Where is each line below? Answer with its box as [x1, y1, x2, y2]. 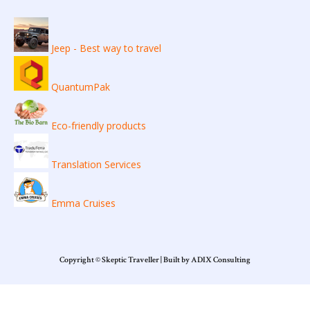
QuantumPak [51, 80, 110, 94]
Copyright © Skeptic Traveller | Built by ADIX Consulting [60, 255, 250, 266]
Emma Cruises [51, 197, 116, 210]
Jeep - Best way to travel [51, 42, 161, 55]
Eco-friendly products [51, 119, 146, 133]
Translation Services [51, 158, 141, 172]
